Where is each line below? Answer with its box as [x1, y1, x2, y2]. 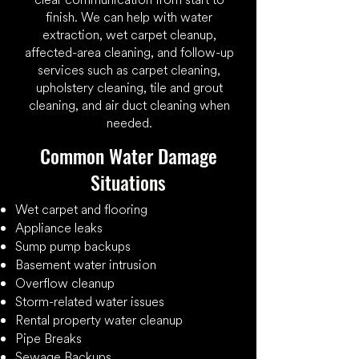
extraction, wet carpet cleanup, [42, 26, 216, 45]
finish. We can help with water [46, 8, 212, 27]
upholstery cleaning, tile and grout [35, 79, 223, 98]
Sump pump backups [15, 237, 131, 256]
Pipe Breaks [15, 329, 82, 349]
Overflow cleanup [15, 274, 115, 293]
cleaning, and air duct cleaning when [28, 96, 230, 115]
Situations [91, 167, 166, 197]
